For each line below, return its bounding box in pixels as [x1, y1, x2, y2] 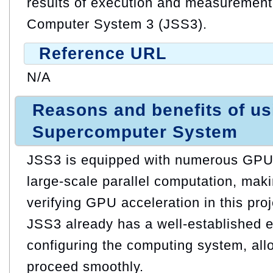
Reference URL [39, 44, 167, 63]
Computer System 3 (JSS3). [27, 16, 207, 32]
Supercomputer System [32, 122, 238, 141]
